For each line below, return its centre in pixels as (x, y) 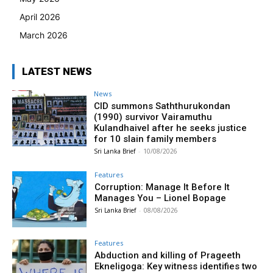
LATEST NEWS (57, 72)
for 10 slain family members (155, 139)
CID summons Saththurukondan (162, 106)
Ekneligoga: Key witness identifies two (176, 266)
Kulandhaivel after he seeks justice (171, 128)
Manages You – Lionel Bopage (161, 198)
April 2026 (40, 17)
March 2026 (44, 35)
